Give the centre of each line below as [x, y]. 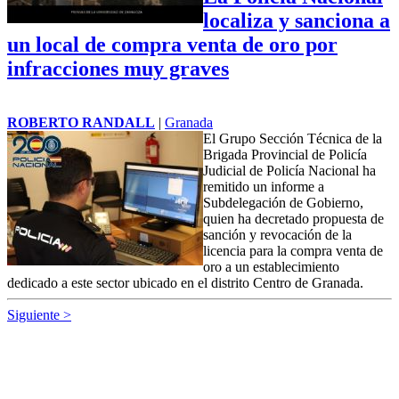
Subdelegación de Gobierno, [283, 202]
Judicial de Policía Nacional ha [289, 170]
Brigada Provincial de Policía [285, 154]
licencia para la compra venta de [293, 250]
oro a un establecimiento [271, 266]
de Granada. [327, 282]
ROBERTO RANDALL [81, 122]
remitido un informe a [264, 186]
